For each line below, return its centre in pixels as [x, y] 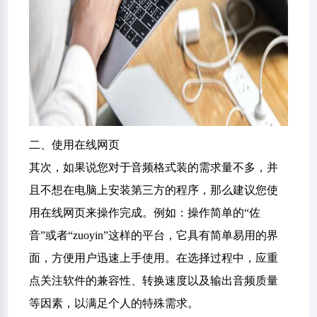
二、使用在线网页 [75, 145]
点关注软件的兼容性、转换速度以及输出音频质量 [154, 281]
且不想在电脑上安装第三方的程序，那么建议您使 [154, 190]
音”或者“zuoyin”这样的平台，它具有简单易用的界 [154, 235]
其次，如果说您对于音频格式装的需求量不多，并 [154, 167]
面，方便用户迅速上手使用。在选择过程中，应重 [154, 258]
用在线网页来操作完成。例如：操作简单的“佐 [145, 213]
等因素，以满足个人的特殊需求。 [114, 303]
